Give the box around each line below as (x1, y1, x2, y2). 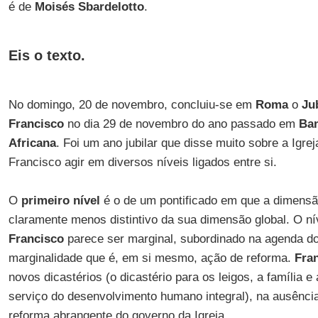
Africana (8, 136, 56, 150)
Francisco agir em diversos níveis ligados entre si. (8, 155, 277, 169)
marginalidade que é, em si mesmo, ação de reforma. (8, 251, 295, 265)
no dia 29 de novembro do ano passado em (63, 117, 299, 131)
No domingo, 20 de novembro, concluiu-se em (8, 98, 256, 111)
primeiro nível (21, 194, 100, 207)
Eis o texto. (8, 48, 85, 63)
